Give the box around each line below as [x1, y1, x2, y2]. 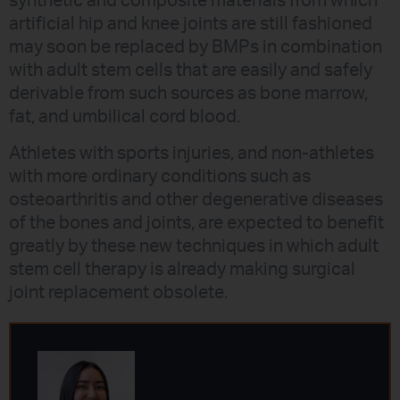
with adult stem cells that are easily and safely [9, 62, 372, 80]
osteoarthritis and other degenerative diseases [9, 190, 383, 209]
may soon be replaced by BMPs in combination [9, 38, 382, 57]
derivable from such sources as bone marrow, [9, 85, 368, 104]
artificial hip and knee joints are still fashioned [9, 15, 372, 34]
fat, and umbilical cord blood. [9, 108, 240, 127]
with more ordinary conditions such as [9, 167, 311, 186]
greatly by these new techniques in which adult [9, 237, 379, 255]
